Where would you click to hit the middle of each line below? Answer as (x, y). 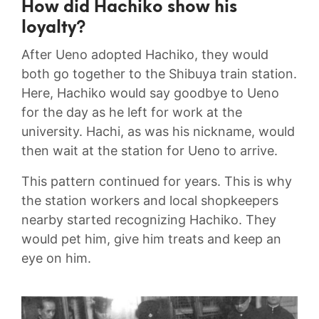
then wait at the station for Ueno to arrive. (150, 151)
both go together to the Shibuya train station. (159, 74)
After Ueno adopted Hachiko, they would (145, 55)
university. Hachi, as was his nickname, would (158, 132)
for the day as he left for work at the (132, 113)
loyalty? (54, 29)
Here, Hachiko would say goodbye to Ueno (150, 93)
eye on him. (56, 258)
